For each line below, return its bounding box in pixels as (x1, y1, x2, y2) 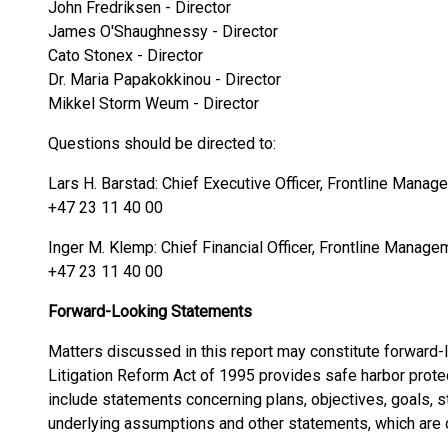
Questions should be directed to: (48, 134, 276, 153)
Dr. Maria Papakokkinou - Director (48, 70, 281, 89)
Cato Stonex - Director (48, 46, 203, 65)
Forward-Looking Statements (48, 302, 252, 321)
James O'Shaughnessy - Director (48, 22, 278, 41)
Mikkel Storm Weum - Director (48, 94, 259, 113)
